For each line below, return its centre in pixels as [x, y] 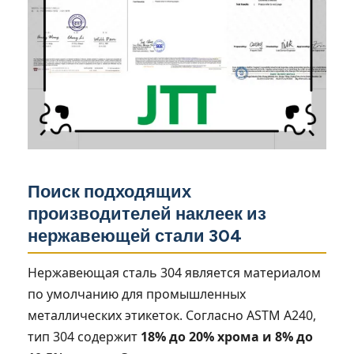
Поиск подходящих [109, 191]
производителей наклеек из [147, 213]
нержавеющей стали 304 [135, 235]
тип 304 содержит [84, 336]
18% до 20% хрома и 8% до [227, 336]
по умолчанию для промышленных [137, 294]
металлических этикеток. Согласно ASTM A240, [172, 315]
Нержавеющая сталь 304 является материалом [174, 272]
